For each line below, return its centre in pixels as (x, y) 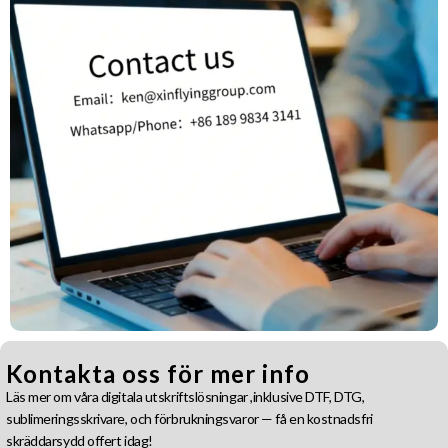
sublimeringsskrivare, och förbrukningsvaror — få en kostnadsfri (189, 418)
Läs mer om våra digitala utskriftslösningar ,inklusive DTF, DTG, (185, 396)
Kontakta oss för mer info (158, 373)
